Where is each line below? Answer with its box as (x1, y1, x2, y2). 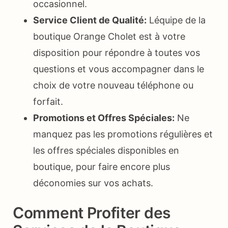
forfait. (33, 96, 63, 107)
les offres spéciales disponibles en (33, 145, 179, 156)
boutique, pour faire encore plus (33, 161, 170, 172)
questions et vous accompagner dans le (33, 63, 204, 74)
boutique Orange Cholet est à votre (33, 31, 185, 42)
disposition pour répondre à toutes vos (33, 47, 200, 58)
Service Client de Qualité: (33, 14, 147, 25)
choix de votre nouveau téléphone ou (33, 79, 193, 91)
